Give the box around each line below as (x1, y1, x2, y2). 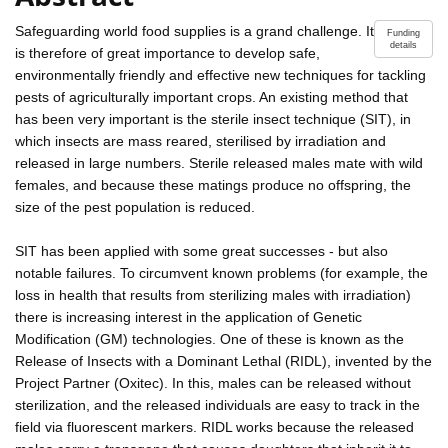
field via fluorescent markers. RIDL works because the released (15, 418, 414, 435)
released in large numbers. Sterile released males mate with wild (15, 154, 423, 171)
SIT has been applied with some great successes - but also (15, 242, 388, 259)
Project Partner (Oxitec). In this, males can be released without (15, 374, 411, 391)
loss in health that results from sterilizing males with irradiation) (15, 286, 411, 303)
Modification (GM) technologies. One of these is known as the (15, 330, 404, 347)
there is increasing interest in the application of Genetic (15, 308, 362, 325)
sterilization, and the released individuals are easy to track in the (15, 396, 420, 413)
